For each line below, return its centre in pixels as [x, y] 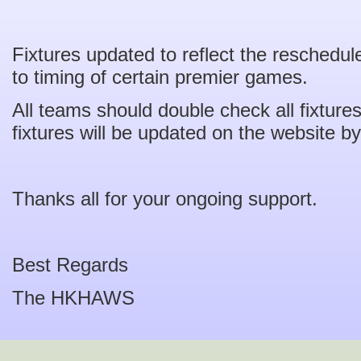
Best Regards [70, 265]
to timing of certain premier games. [160, 77]
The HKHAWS [73, 298]
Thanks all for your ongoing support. [165, 199]
